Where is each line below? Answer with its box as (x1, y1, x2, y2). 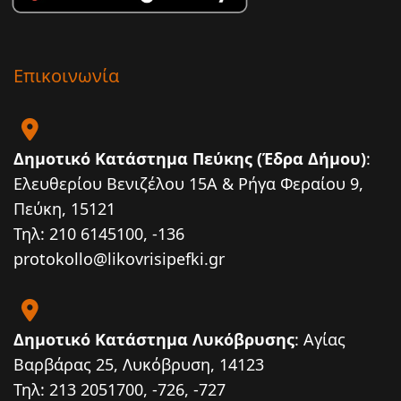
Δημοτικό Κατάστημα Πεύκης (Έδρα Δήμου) (13, 147, 366, 169)
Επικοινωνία (13, 63, 119, 88)
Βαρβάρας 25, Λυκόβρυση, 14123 (13, 353, 264, 375)
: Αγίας (294, 328, 346, 350)
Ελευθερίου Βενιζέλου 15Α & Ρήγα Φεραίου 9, (13, 172, 363, 194)
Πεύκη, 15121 (13, 197, 115, 219)
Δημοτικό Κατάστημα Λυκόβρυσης (13, 328, 294, 350)
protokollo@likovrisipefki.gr (13, 247, 225, 269)
